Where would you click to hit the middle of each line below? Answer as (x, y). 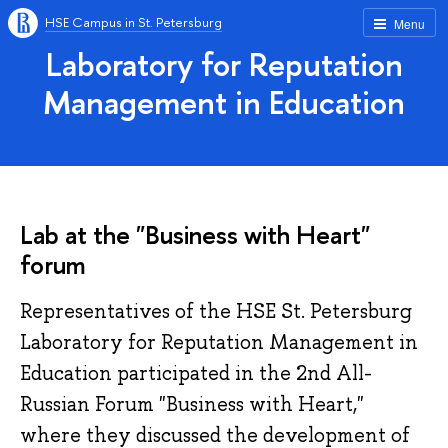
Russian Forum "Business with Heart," (192, 404)
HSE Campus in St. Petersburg (133, 22)
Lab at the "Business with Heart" (195, 234)
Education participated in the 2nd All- (196, 373)
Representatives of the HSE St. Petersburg (218, 311)
